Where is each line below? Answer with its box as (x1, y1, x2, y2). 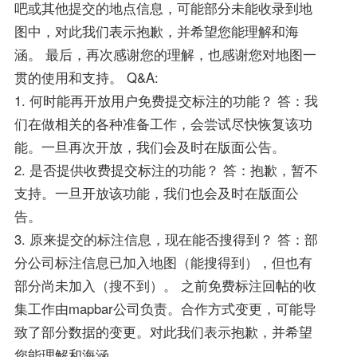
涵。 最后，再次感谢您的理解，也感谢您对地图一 (14, 45, 316, 65)
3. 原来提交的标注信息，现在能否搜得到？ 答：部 (14, 229, 318, 249)
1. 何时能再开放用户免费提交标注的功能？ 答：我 (14, 91, 318, 111)
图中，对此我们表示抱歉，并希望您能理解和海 (14, 22, 299, 41)
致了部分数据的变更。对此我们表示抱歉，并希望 (14, 322, 312, 342)
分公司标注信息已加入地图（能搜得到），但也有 (14, 253, 312, 273)
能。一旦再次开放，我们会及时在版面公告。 (14, 137, 285, 157)
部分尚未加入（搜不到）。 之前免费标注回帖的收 (14, 276, 316, 296)
